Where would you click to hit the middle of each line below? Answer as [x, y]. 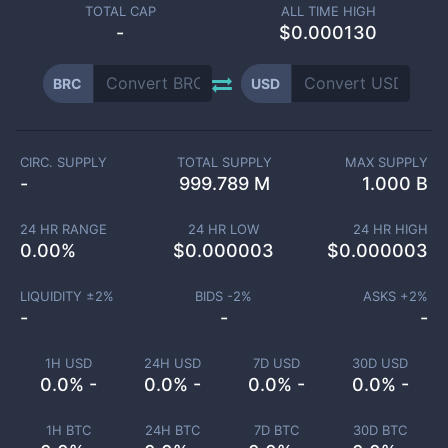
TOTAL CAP [120, 11]
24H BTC [172, 430]
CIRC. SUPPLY [63, 162]
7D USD [276, 363]
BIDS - [214, 296]
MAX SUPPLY [387, 162]
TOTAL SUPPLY [224, 162]
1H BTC [68, 430]
